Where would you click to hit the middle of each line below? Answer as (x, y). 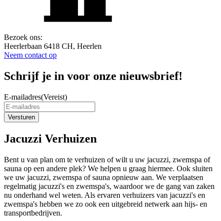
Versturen (21, 117)
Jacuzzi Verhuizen (50, 139)
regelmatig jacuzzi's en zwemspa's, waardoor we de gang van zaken (109, 186)
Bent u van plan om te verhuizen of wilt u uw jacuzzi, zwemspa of (107, 159)
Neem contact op (30, 55)
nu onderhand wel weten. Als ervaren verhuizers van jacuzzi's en (105, 195)
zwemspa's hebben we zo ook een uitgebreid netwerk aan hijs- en (106, 204)
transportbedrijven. (34, 213)
